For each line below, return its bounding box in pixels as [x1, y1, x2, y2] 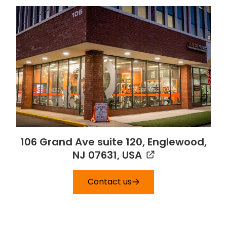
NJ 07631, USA [72, 148, 142, 163]
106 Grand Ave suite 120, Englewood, [20, 135, 207, 149]
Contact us [87, 176, 132, 188]
